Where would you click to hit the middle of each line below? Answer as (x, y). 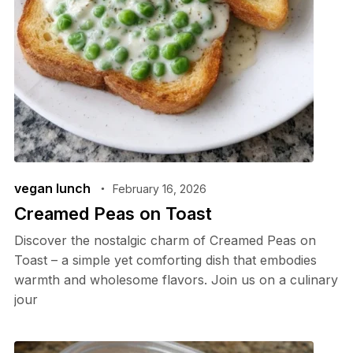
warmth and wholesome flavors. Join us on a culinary (176, 279)
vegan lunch (52, 188)
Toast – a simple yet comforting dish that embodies (165, 260)
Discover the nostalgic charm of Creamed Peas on (165, 240)
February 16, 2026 (159, 188)
